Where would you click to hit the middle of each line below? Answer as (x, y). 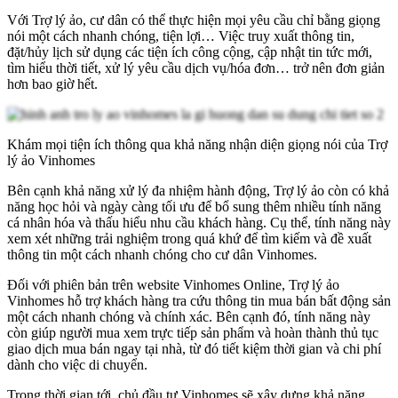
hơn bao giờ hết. (54, 84)
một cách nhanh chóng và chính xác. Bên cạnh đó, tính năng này (189, 317)
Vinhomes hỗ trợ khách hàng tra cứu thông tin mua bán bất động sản (199, 301)
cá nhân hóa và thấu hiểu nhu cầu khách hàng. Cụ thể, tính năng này (199, 223)
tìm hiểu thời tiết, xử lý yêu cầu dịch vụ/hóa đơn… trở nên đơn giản (196, 68)
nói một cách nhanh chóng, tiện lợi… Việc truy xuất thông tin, (181, 36)
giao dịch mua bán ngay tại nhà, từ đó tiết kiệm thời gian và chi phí (194, 349)
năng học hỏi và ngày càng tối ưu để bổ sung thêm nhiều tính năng (194, 207)
